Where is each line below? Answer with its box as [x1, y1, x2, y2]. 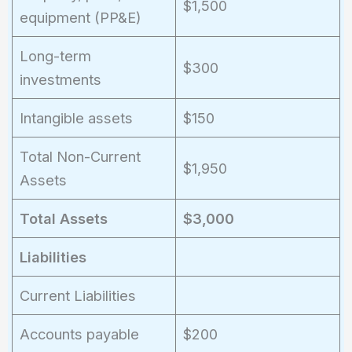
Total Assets [19, 209, 108, 227]
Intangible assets [19, 108, 133, 126]
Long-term [19, 46, 91, 64]
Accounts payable [19, 324, 139, 343]
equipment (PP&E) [19, 8, 141, 26]
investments [19, 70, 101, 88]
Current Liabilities [19, 286, 136, 304]
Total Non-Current [19, 147, 141, 165]
